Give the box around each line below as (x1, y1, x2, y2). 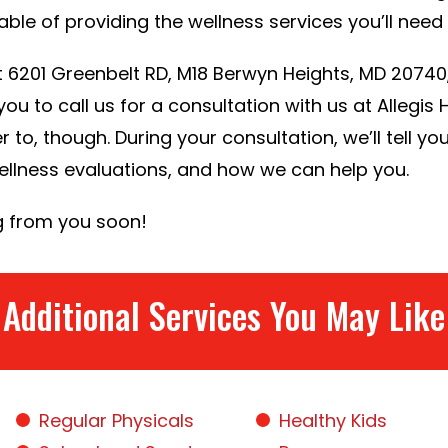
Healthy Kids (279, 408, 387, 433)
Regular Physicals (39, 408, 194, 433)
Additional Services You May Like (3, 289, 445, 341)
